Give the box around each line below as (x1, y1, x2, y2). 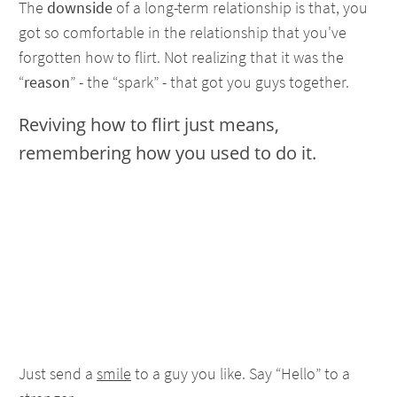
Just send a (19, 363, 97, 384)
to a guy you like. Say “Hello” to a (131, 363, 350, 384)
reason (24, 72, 70, 92)
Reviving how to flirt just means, (19, 113, 279, 136)
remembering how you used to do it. (19, 141, 316, 165)
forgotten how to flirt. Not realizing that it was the (19, 47, 344, 67)
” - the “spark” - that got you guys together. (70, 72, 349, 92)
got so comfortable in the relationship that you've (19, 22, 346, 43)
